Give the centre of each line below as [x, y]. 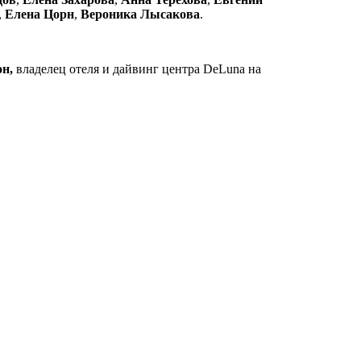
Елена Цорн [39, 14]
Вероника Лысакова [140, 14]
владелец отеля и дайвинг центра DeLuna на [137, 68]
